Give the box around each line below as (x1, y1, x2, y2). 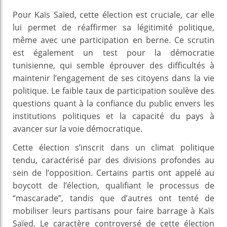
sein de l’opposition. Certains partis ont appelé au (13, 167, 214, 178)
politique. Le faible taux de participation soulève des (13, 85, 214, 96)
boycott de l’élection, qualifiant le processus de (13, 179, 214, 191)
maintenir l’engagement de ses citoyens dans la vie (13, 72, 214, 84)
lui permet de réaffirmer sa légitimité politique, (13, 21, 214, 33)
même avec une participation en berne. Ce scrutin (13, 34, 214, 46)
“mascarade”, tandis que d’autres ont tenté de (13, 192, 214, 204)
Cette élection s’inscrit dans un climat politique (13, 141, 214, 153)
